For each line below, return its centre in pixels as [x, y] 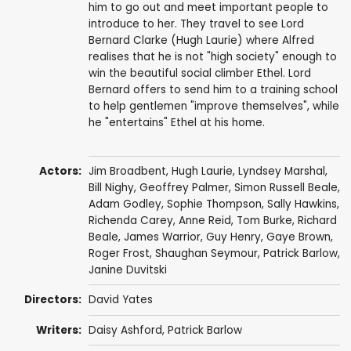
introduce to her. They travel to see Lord [196, 24]
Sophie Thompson [214, 204]
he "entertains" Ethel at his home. [176, 122]
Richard [317, 221]
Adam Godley [125, 204]
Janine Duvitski [127, 270]
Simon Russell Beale [286, 188]
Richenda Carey [130, 221]
